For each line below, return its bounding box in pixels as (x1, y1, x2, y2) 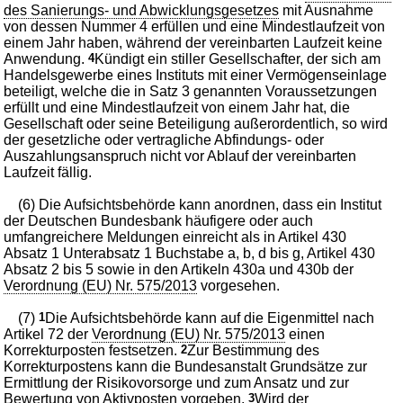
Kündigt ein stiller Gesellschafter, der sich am (94, 50, 381, 67)
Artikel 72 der (4, 326, 93, 342)
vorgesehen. (197, 277, 281, 293)
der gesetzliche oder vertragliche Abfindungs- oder (4, 131, 325, 148)
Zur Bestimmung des (187, 342, 320, 358)
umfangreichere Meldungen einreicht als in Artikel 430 (4, 228, 347, 245)
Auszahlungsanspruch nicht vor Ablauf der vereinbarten (4, 148, 357, 164)
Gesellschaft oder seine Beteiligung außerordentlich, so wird (4, 115, 389, 131)
